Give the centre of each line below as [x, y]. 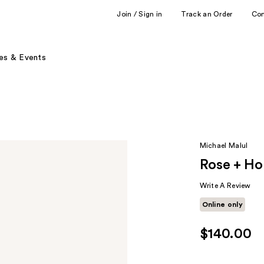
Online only [222, 204]
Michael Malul [224, 146]
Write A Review [225, 186]
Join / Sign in [140, 14]
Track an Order [207, 14]
